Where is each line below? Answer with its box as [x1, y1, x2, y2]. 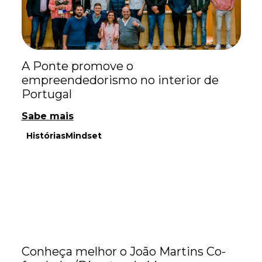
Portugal [21, 87, 72, 101]
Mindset [65, 130, 102, 141]
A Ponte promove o [21, 59, 133, 73]
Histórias [26, 130, 65, 141]
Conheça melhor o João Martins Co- [21, 244, 226, 258]
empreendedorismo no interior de [21, 73, 219, 87]
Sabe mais [21, 111, 74, 122]
